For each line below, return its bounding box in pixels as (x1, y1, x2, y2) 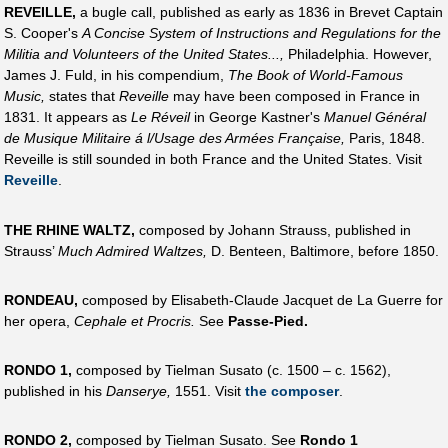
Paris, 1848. (345, 130, 425, 147)
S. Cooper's (4, 25, 82, 42)
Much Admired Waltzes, (58, 242, 207, 259)
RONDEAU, (4, 291, 78, 308)
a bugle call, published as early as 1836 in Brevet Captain (76, 4, 443, 21)
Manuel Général (324, 109, 426, 126)
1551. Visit (171, 383, 245, 400)
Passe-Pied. (228, 312, 308, 329)
